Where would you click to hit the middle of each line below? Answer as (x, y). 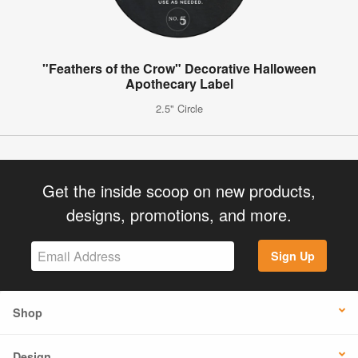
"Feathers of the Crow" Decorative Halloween (179, 68)
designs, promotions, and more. (179, 214)
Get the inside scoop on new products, (179, 190)
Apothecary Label (179, 83)
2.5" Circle (179, 108)
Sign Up (292, 256)
